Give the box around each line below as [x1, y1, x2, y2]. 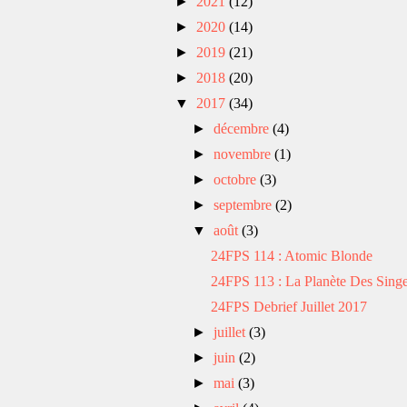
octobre [213, 171, 261, 187]
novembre [213, 145, 275, 162]
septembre [213, 196, 276, 213]
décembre [213, 120, 273, 136]
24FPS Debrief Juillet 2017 [210, 298, 367, 314]
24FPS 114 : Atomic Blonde [210, 247, 372, 263]
